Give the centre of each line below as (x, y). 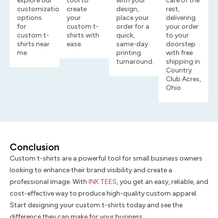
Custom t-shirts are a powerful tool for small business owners (106, 158)
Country (179, 70)
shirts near (33, 44)
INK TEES (103, 182)
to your (177, 35)
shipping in (183, 61)
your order (182, 26)
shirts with (83, 35)
